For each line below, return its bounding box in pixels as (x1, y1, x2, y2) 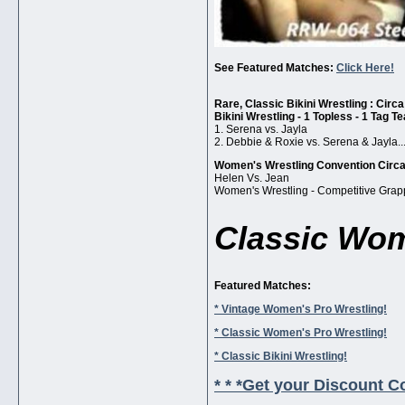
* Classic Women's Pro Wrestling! (214, 326, 387, 340)
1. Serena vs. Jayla (214, 123, 307, 137)
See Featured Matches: (214, 61, 336, 75)
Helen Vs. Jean (214, 172, 289, 185)
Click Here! (336, 61, 394, 75)
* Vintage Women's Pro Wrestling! (214, 303, 387, 316)
